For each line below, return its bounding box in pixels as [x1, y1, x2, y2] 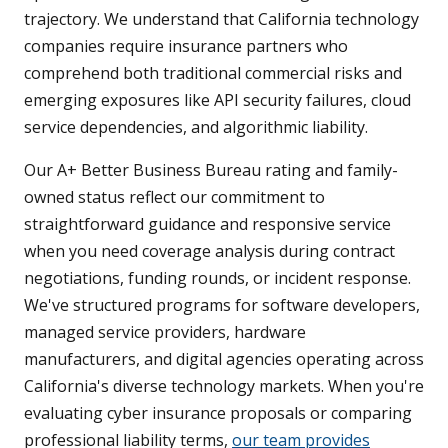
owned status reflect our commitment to [24, 186, 325, 209]
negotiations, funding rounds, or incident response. [24, 267, 411, 290]
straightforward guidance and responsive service [24, 213, 391, 236]
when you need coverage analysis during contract [24, 240, 395, 263]
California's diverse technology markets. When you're [24, 375, 424, 398]
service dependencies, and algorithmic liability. [24, 116, 368, 139]
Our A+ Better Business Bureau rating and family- [24, 159, 398, 182]
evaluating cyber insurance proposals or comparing [24, 402, 412, 425]
